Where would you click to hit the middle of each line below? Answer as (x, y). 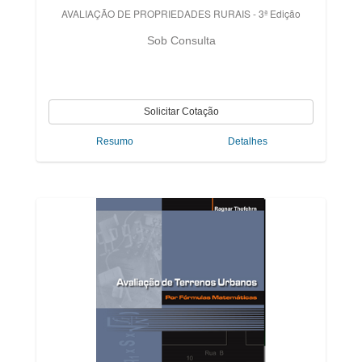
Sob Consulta (181, 40)
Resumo (115, 141)
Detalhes (247, 141)
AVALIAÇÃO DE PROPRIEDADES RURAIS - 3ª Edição (181, 13)
